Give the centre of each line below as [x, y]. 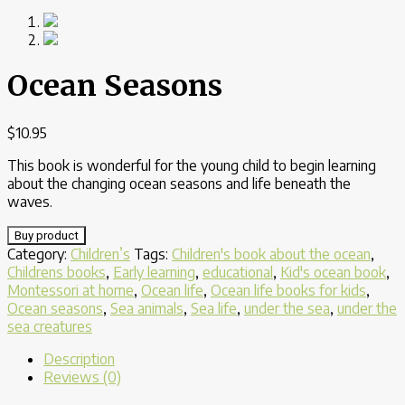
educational [238, 272]
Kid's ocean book [333, 272]
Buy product [47, 235]
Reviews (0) [82, 377]
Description [79, 358]
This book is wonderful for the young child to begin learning [192, 165]
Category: [39, 254]
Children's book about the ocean [271, 254]
